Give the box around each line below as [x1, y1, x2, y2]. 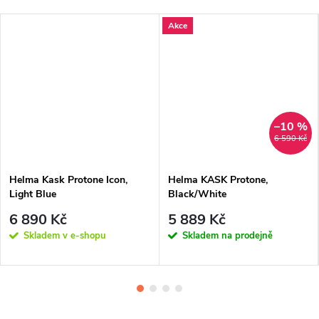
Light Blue [9, 187, 56, 201]
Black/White [168, 187, 226, 201]
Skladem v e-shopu [23, 229, 106, 243]
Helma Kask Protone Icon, [9, 172, 127, 187]
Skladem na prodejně [182, 229, 273, 243]
